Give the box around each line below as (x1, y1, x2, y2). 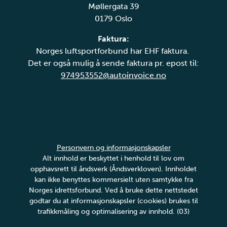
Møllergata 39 (88, 1, 139, 11)
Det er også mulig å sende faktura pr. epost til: (28, 58, 199, 68)
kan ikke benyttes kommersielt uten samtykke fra (34, 175, 193, 184)
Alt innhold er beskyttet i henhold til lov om (43, 154, 184, 163)
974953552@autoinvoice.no (61, 70, 166, 80)
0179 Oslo (95, 13, 132, 23)
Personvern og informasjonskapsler (56, 143, 171, 152)
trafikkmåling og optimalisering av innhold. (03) (37, 207, 190, 216)
